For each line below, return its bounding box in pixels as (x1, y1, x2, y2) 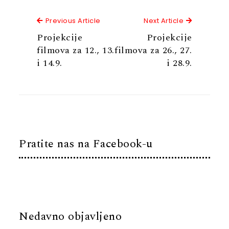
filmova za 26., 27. (114, 43, 192, 58)
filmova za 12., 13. (37, 43, 114, 58)
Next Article (144, 16, 184, 26)
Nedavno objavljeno (19, 208, 122, 225)
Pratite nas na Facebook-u (19, 135, 153, 152)
